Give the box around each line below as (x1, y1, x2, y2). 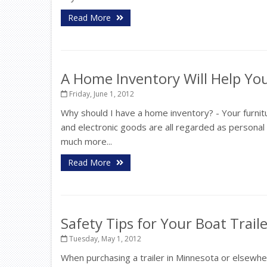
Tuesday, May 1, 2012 (67, 234, 141, 244)
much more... (61, 135, 112, 147)
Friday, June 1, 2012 (67, 89, 134, 99)
